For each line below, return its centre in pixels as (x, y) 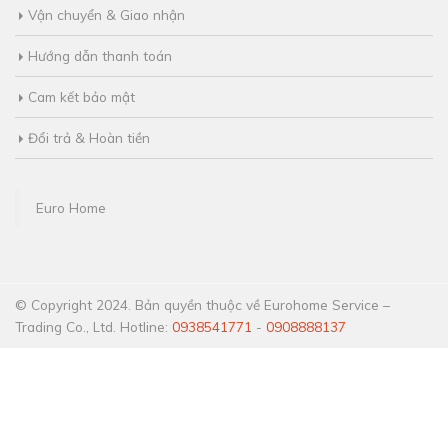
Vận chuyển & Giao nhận (106, 23)
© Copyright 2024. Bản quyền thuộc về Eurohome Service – (202, 313)
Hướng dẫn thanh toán (100, 64)
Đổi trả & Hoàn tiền (89, 146)
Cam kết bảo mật (81, 105)
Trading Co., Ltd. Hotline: (93, 335)
